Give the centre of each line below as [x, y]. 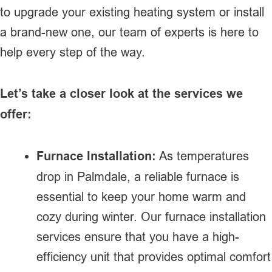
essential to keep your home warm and [141, 196]
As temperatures [202, 155]
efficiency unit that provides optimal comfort [154, 256]
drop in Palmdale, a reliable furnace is [138, 176]
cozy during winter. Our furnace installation [151, 216]
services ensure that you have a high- [138, 236]
